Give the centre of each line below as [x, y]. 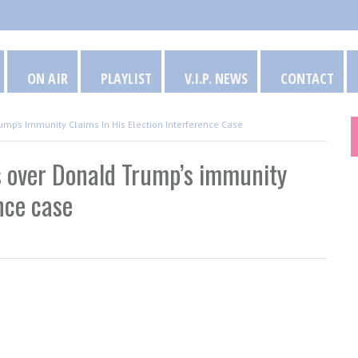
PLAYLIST [126, 78]
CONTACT [307, 78]
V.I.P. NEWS [216, 78]
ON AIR [48, 78]
